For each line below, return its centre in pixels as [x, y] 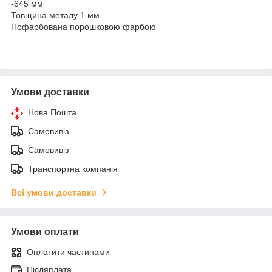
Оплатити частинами [68, 252]
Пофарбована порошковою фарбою [83, 26]
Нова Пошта [52, 112]
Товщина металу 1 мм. [56, 15]
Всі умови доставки [54, 192]
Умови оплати [45, 231]
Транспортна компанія [73, 168]
